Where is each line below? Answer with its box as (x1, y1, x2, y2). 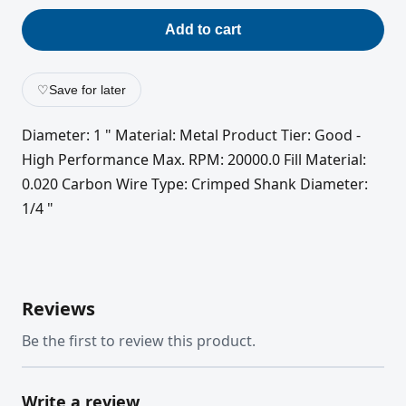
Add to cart (165, 22, 241, 38)
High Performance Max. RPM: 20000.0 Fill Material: (22, 150, 366, 170)
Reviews (22, 295, 95, 321)
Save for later (49, 82, 126, 98)
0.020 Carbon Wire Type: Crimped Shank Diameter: (22, 174, 368, 195)
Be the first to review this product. (22, 330, 256, 351)
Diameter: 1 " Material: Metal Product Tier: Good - (22, 125, 361, 146)
